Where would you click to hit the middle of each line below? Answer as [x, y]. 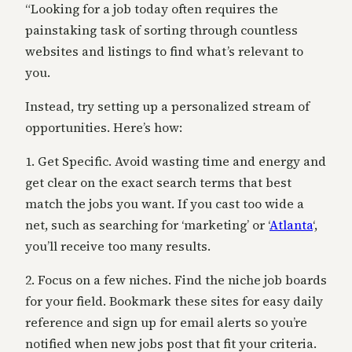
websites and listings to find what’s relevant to [164, 51]
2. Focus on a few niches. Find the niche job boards [176, 280]
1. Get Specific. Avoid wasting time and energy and [176, 161]
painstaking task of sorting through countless [161, 30]
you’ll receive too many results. [118, 246]
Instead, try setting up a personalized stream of [167, 106]
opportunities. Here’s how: [104, 128]
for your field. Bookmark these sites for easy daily [174, 301]
